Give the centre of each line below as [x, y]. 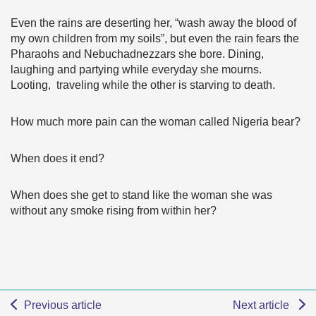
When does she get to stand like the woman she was [141, 195]
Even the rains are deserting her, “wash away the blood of [153, 23]
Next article [263, 305]
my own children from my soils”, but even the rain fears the [155, 38]
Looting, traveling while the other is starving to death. [144, 85]
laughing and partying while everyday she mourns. [136, 69]
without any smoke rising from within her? [115, 211]
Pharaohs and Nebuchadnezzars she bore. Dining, [137, 54]
